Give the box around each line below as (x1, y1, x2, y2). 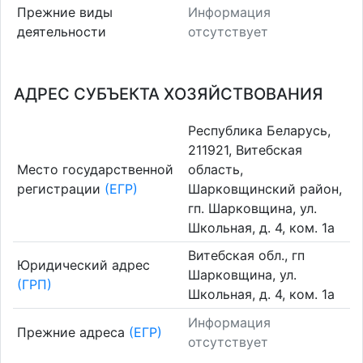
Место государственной (16, 160, 173, 177)
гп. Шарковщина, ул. (188, 199, 317, 216)
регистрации (16, 180, 105, 197)
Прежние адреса (16, 323, 129, 340)
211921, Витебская (188, 141, 302, 158)
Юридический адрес (16, 257, 150, 274)
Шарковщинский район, (188, 180, 342, 197)
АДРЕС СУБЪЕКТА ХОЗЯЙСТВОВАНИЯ (14, 84, 323, 104)
